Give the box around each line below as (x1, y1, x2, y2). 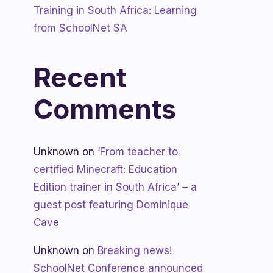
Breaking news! (97, 244, 172, 257)
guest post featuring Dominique (34, 198, 188, 211)
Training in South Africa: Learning (34, 4, 197, 16)
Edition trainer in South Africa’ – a (34, 180, 197, 193)
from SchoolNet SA (34, 21, 127, 34)
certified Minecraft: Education (34, 163, 177, 175)
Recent (34, 60, 126, 94)
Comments (34, 92, 176, 126)
